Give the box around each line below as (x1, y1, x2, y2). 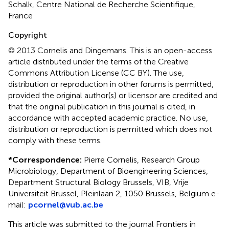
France (8, 10, 33, 20)
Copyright (8, 30, 47, 40)
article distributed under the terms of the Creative (8, 56, 189, 66)
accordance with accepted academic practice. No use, (8, 112, 208, 123)
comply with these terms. (8, 135, 102, 145)
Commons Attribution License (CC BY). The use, (8, 67, 184, 78)
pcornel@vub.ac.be (28, 199, 103, 210)
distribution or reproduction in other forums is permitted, (8, 79, 214, 89)
